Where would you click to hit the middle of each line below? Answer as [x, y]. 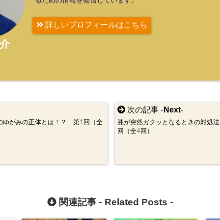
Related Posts [136, 202]
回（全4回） [135, 131]
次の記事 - [144, 110]
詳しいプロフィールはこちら [96, 25]
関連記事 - [80, 202]
